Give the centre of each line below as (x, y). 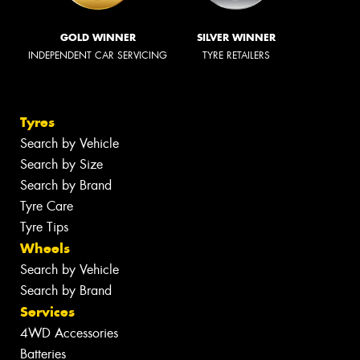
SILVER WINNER (236, 38)
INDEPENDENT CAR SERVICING (98, 56)
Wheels (45, 248)
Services (47, 311)
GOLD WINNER (98, 38)
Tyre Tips (44, 227)
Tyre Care (47, 206)
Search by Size (61, 164)
